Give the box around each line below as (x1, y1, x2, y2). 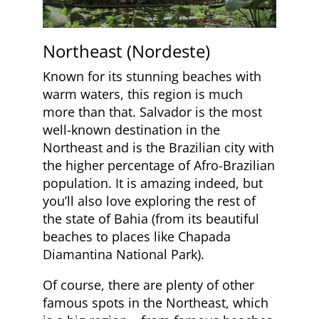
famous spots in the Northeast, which (43, 294, 268, 312)
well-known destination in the (43, 121, 220, 139)
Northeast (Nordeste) (43, 39, 210, 63)
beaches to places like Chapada (43, 228, 231, 246)
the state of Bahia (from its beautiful (43, 210, 259, 228)
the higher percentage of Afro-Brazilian (43, 157, 275, 174)
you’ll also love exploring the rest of (43, 192, 256, 210)
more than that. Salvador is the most (43, 103, 262, 121)
